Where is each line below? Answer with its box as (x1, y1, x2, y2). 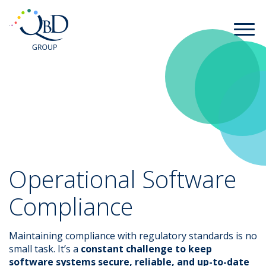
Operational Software (9, 163, 236, 195)
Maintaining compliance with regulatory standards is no (9, 229, 257, 242)
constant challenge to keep (81, 242, 212, 255)
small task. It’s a (9, 242, 81, 255)
